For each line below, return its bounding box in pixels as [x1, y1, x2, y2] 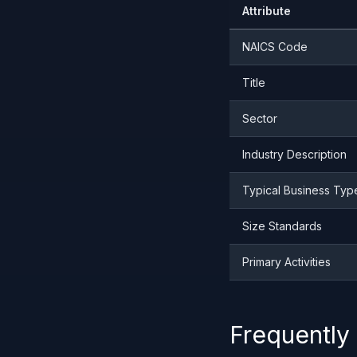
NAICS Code [242, 40, 308, 53]
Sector [242, 112, 277, 125]
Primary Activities [242, 255, 331, 269]
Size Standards [242, 219, 322, 233]
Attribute [242, 4, 291, 18]
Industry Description [242, 147, 347, 161]
